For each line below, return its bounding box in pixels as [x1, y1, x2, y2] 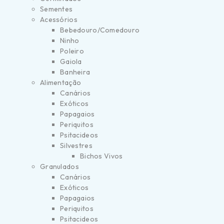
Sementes [40, 4, 73, 13]
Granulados [40, 162, 79, 171]
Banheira [60, 67, 90, 76]
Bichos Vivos [80, 151, 123, 160]
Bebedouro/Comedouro [60, 25, 140, 34]
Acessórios [40, 15, 77, 24]
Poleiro [60, 46, 84, 55]
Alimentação [40, 78, 81, 87]
